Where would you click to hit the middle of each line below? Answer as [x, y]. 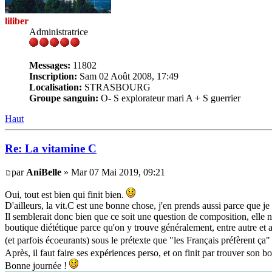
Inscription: [53, 76]
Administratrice [59, 32]
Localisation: [56, 87]
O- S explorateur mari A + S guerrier [169, 98]
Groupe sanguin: [64, 98]
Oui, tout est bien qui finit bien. [66, 194]
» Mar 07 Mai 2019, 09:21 [113, 172]
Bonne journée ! [37, 265]
